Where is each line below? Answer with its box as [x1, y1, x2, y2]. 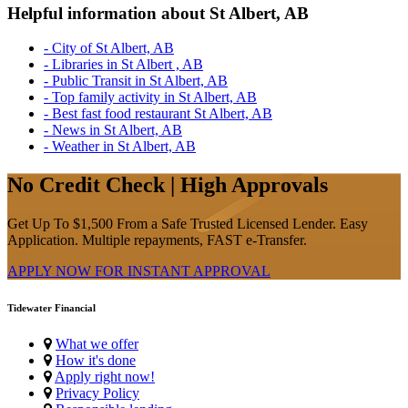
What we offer [56, 335, 138, 352]
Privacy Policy [56, 384, 139, 401]
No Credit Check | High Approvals [7, 173, 328, 198]
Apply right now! [55, 368, 155, 384]
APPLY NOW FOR [7, 263, 127, 280]
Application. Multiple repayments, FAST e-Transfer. [7, 232, 307, 249]
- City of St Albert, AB [44, 40, 174, 56]
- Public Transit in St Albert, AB [44, 73, 228, 89]
